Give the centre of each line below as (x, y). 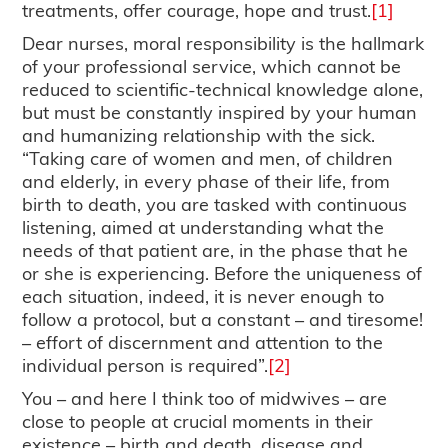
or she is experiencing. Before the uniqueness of (222, 273)
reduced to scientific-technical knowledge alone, (223, 89)
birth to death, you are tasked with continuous (215, 204)
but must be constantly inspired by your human (220, 112)
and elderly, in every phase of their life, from (206, 181)
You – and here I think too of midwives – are (205, 398)
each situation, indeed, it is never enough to (203, 296)
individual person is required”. (145, 365)
